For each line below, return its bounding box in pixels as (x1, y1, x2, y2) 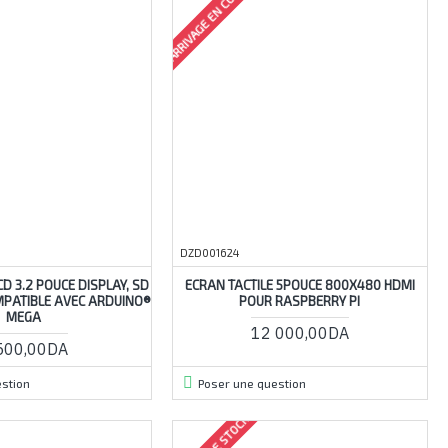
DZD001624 (179, 245, 239, 259)
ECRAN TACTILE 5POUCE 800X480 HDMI (184, 276, 415, 293)
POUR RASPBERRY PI (239, 292, 361, 309)
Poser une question (197, 375, 306, 390)
